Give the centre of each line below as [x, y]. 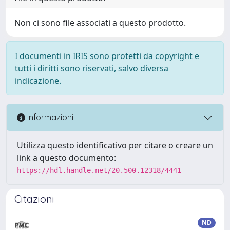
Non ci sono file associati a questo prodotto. [100, 22]
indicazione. [38, 80]
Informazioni [49, 117]
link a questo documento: [66, 157]
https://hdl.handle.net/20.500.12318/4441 [99, 170]
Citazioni [34, 199]
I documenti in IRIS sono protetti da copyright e [107, 56]
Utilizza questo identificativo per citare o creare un [115, 145]
